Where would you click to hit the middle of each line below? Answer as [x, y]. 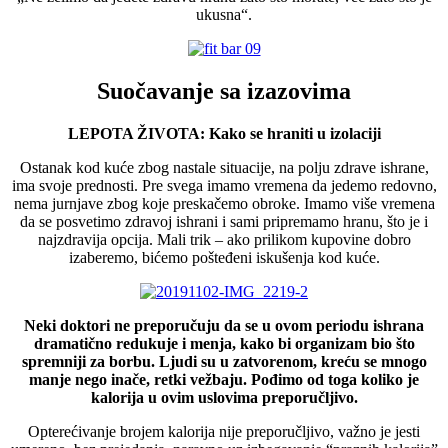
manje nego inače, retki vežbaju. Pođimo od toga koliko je [224, 379]
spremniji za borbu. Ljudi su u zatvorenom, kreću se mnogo [224, 361]
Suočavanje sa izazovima [224, 90]
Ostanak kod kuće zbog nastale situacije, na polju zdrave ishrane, [224, 167]
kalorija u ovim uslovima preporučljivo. [224, 397]
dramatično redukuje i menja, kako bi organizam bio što [224, 343]
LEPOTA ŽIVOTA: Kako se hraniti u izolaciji [224, 133]
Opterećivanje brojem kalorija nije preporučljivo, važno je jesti [224, 431]
